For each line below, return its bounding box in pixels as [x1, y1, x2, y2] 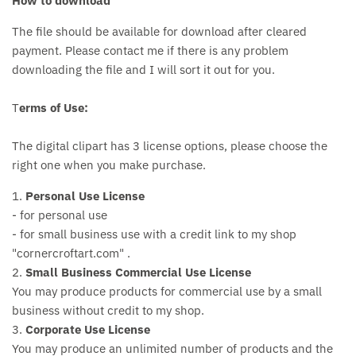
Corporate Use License [25, 321, 153, 337]
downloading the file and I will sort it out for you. [12, 61, 275, 77]
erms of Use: [19, 99, 88, 115]
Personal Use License [22, 188, 148, 203]
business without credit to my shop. [12, 302, 204, 318]
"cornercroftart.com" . [12, 245, 130, 261]
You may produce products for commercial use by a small [12, 283, 322, 299]
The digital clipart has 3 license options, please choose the [12, 137, 327, 153]
